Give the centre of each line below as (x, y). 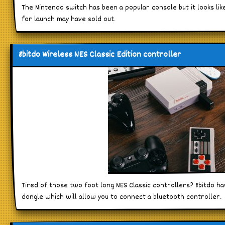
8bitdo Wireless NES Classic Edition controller (100, 55)
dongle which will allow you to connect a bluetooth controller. (122, 197)
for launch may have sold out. (69, 19)
